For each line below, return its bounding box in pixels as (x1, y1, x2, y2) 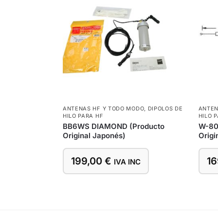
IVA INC (113, 157, 141, 166)
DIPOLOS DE (147, 105, 183, 112)
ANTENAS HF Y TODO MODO (62, 105, 145, 112)
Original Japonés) (62, 130, 126, 140)
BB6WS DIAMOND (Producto (62, 121, 164, 131)
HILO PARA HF (62, 112, 104, 119)
